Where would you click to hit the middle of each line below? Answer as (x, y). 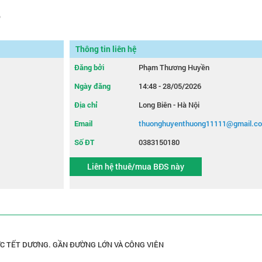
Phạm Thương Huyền (174, 67)
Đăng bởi (89, 67)
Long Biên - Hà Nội (169, 105)
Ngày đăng (92, 86)
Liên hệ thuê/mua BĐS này (136, 166)
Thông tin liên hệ (106, 49)
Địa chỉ (86, 105)
